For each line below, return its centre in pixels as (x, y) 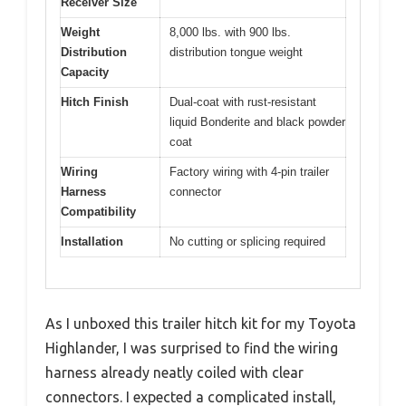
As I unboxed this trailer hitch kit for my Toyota (201, 324)
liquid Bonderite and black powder (257, 121)
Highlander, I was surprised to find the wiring (192, 348)
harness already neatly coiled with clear (174, 373)
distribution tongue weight (236, 52)
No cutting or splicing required (247, 241)
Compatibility (98, 211)
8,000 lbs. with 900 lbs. (230, 32)
